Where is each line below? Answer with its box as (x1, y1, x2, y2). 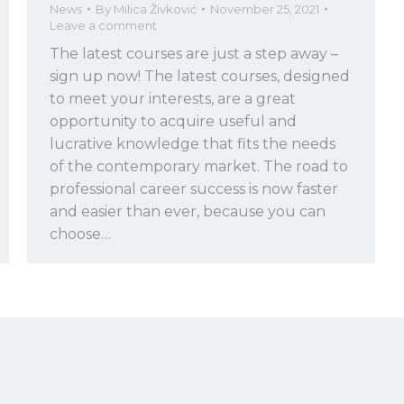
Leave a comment (50, 18, 157, 33)
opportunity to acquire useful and (50, 113, 297, 131)
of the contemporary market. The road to (50, 158, 348, 176)
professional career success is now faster (50, 180, 338, 198)
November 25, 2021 (210, 2, 319, 17)
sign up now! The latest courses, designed (50, 68, 350, 86)
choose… (50, 225, 111, 243)
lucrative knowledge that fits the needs (50, 135, 335, 153)
